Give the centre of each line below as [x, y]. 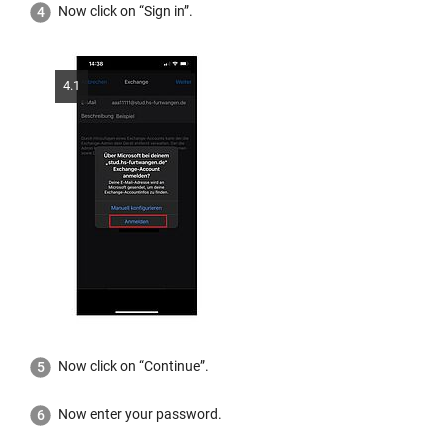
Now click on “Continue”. [133, 365]
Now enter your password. [140, 413]
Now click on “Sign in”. [125, 10]
